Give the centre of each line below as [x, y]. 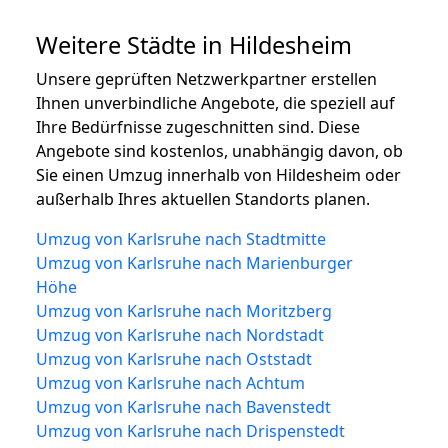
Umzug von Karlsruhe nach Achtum [170, 382]
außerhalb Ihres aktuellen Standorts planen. [203, 198]
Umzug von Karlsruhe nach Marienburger [194, 262]
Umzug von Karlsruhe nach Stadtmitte [181, 238]
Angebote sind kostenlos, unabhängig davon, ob [219, 150]
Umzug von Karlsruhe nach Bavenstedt [183, 406]
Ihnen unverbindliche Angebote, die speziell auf [215, 102]
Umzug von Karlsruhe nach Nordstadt [180, 334]
